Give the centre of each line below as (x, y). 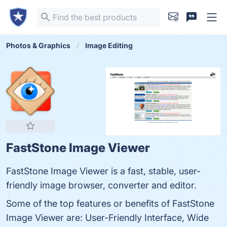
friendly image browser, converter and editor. (101, 185)
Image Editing (109, 45)
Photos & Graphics (38, 45)
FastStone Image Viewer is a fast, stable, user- (103, 171)
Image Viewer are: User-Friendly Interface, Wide (107, 218)
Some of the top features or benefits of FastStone (110, 203)
